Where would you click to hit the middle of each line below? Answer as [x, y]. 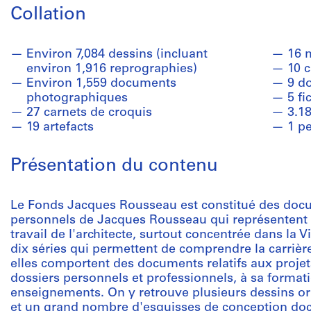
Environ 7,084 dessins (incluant [117, 54]
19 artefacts [60, 127]
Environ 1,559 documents [101, 84]
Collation [48, 15]
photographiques [77, 98]
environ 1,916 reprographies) [112, 69]
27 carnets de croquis [89, 113]
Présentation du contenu [114, 166]
